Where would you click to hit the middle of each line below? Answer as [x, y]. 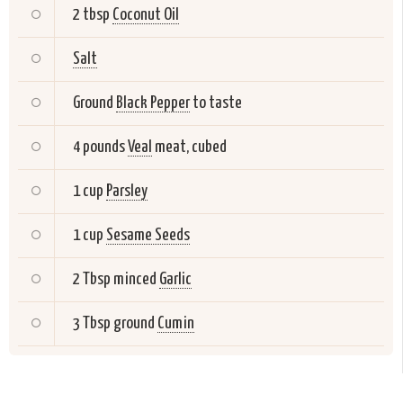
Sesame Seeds [148, 236]
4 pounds [99, 148]
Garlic [175, 280]
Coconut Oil [146, 15]
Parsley [127, 192]
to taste [216, 103]
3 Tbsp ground [114, 324]
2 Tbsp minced [116, 280]
